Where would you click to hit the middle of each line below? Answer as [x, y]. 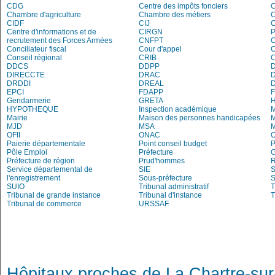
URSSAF [154, 204]
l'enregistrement [33, 178]
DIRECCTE [26, 75]
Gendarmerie [29, 101]
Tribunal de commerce [44, 204]
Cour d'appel [160, 49]
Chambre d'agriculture [44, 15]
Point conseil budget [173, 144]
